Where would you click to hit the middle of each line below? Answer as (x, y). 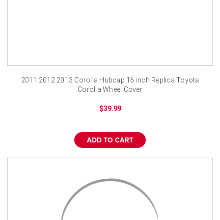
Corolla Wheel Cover (110, 89)
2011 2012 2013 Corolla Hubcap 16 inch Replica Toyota (110, 80)
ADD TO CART (110, 140)
